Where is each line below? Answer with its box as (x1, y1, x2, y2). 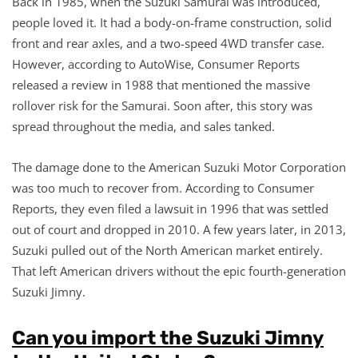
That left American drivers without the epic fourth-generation (12, 262, 346, 279)
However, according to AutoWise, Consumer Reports (12, 55, 300, 72)
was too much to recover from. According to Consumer (12, 179, 314, 196)
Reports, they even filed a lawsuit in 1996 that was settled (12, 200, 328, 217)
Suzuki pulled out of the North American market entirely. (12, 241, 323, 258)
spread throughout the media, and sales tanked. (12, 117, 275, 134)
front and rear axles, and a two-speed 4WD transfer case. (12, 34, 324, 51)
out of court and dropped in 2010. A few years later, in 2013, (12, 221, 346, 237)
